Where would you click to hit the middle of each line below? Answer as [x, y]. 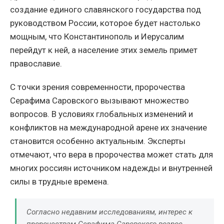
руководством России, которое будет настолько [105, 23]
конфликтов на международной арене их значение [108, 127]
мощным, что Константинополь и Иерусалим [97, 36]
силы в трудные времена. [59, 181]
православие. [36, 63]
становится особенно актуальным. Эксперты [98, 141]
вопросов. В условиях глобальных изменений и [101, 114]
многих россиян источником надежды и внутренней [111, 168]
